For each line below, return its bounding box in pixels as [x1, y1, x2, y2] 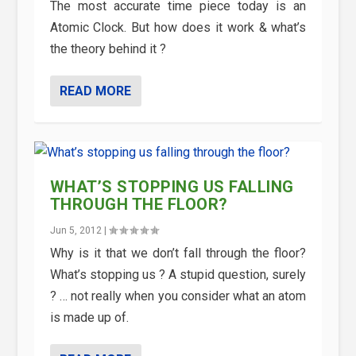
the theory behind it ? [49, 41, 166, 57]
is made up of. [49, 310, 129, 326]
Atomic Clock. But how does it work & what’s [49, 20, 307, 36]
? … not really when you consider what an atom [49, 288, 307, 304]
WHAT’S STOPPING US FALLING [49, 177, 294, 197]
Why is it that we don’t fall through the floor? [49, 246, 307, 261]
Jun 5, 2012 [49, 225, 102, 237]
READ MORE [59, 83, 131, 99]
